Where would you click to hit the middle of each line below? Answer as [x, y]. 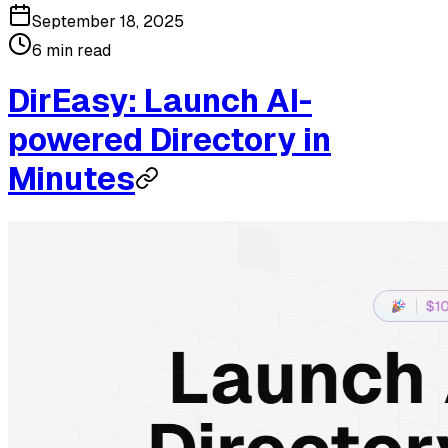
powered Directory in [169, 140]
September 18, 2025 [108, 21]
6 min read [71, 50]
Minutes [71, 179]
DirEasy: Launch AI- [160, 101]
